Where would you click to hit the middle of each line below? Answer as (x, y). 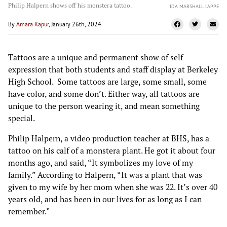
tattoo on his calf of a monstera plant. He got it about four (112, 150)
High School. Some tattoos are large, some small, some (107, 81)
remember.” (30, 211)
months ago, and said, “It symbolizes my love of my (101, 162)
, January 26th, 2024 (75, 24)
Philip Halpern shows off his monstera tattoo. (70, 6)
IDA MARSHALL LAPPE (194, 6)
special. (22, 118)
